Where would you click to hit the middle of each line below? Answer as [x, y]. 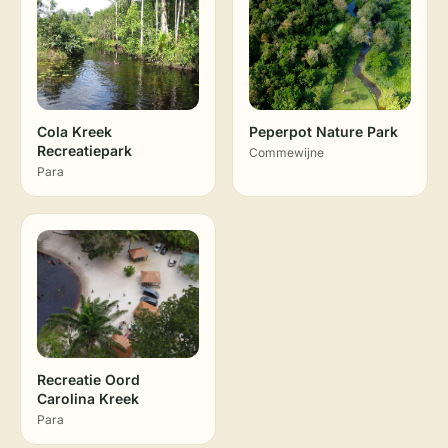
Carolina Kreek [88, 398]
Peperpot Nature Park [323, 131]
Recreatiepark [84, 150]
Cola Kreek [74, 131]
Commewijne [286, 152]
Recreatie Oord [88, 379]
